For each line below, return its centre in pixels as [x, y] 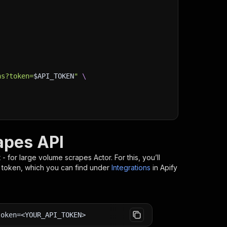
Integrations [131, 167]
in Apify [165, 167]
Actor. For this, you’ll [126, 157]
